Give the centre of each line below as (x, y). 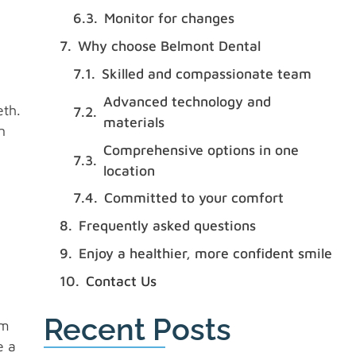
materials (134, 122)
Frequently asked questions (167, 226)
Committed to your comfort (194, 198)
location (130, 170)
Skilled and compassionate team (207, 73)
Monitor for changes (170, 18)
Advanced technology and (188, 101)
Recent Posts (137, 329)
